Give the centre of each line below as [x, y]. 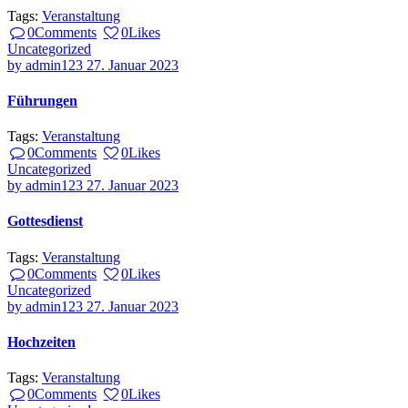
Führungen [42, 100]
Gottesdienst [45, 221]
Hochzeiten [41, 342]
